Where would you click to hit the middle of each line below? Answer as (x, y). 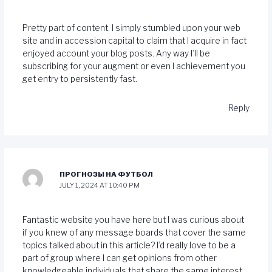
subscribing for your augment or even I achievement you (134, 66)
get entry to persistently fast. (80, 79)
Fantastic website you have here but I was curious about (133, 220)
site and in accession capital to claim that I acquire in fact (134, 40)
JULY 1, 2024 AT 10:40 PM (100, 185)
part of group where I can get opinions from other (119, 258)
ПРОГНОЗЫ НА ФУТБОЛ (107, 174)
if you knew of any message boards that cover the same (134, 233)
